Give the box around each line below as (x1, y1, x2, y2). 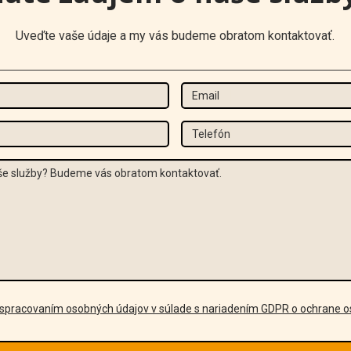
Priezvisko (32, 121, 89, 135)
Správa (174, 160, 211, 173)
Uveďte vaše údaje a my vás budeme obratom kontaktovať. (16, 28, 335, 44)
